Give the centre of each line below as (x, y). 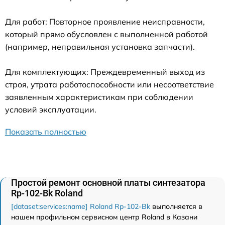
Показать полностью (46, 131)
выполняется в (176, 206)
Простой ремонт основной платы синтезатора (108, 182)
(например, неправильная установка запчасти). (100, 46)
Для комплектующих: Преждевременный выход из (105, 72)
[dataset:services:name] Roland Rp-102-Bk (81, 206)
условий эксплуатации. (51, 109)
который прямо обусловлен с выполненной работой (106, 34)
